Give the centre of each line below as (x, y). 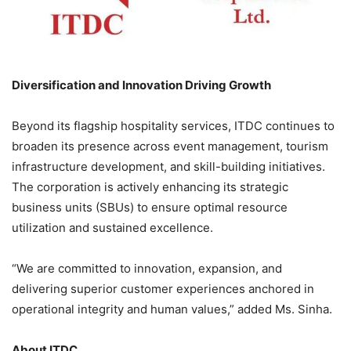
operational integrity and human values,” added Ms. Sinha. (172, 309)
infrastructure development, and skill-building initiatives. (168, 166)
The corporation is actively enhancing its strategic (150, 186)
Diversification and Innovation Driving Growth (141, 85)
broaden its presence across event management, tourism (170, 146)
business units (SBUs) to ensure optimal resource (150, 207)
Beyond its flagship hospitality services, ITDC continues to (173, 125)
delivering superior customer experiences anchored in (163, 288)
